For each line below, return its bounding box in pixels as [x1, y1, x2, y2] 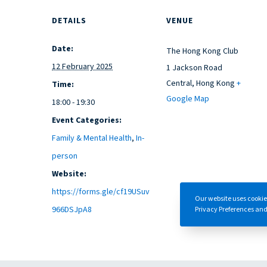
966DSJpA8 [52, 203, 92, 216]
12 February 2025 [52, 60, 113, 73]
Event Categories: [52, 114, 122, 126]
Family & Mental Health [52, 132, 132, 144]
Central [166, 77, 192, 89]
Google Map [166, 92, 209, 105]
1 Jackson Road [166, 61, 222, 74]
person [52, 150, 77, 162]
